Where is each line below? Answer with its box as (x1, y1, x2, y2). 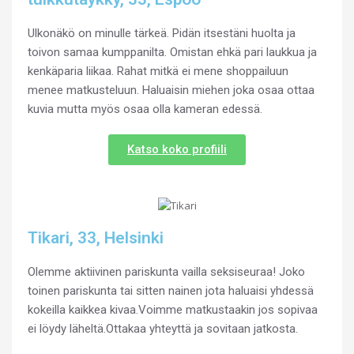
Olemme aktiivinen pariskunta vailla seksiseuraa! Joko (28, 264, 305, 279)
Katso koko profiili (127, 141, 227, 156)
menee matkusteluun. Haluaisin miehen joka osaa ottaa (28, 82, 314, 97)
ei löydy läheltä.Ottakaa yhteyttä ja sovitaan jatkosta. (28, 321, 298, 336)
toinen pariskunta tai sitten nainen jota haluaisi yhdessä (28, 283, 314, 298)
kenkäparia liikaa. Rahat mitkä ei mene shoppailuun (28, 63, 288, 78)
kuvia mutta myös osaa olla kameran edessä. (28, 101, 262, 116)
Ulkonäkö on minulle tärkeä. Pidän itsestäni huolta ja (28, 25, 296, 40)
